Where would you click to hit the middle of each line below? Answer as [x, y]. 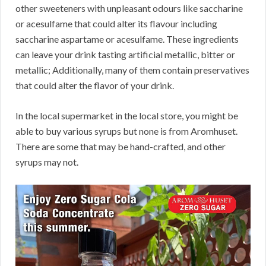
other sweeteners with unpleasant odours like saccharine [129, 8]
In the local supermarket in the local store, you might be [127, 115]
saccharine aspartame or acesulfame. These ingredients [127, 39]
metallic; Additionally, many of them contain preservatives [132, 69]
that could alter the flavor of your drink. [95, 85]
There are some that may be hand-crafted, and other [121, 146]
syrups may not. [47, 161]
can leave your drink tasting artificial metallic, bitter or [125, 54]
